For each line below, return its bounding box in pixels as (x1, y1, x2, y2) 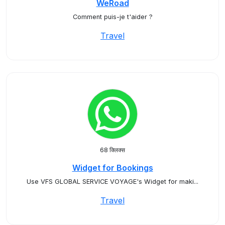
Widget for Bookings (72, 163, 153, 173)
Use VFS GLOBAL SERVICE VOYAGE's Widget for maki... (27, 178, 198, 185)
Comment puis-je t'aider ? (72, 13, 153, 21)
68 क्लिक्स (100, 146, 125, 154)
